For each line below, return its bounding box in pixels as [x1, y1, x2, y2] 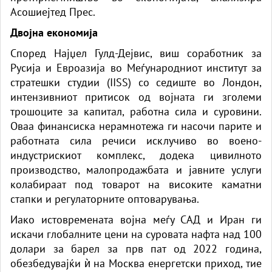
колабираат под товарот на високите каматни [10, 177, 262, 191]
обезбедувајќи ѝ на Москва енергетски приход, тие [10, 256, 262, 270]
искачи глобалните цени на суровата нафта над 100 [10, 226, 262, 241]
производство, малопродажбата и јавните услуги [10, 162, 262, 177]
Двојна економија [10, 25, 98, 39]
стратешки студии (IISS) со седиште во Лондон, [10, 75, 262, 89]
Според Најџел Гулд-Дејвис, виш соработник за [10, 46, 262, 60]
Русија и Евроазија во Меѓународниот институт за [10, 60, 262, 75]
